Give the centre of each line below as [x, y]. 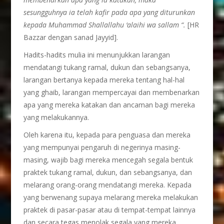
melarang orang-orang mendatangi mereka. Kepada [108, 185]
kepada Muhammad [56, 25]
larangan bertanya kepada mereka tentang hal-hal [104, 80]
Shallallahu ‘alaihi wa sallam [134, 25]
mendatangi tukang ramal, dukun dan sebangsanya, [107, 67]
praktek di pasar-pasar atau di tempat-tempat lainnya [110, 210]
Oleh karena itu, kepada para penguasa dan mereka [107, 135]
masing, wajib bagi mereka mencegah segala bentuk [108, 160]
